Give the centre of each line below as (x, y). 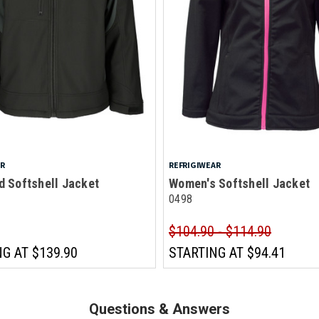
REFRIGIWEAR (195, 164)
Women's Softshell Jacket (239, 183)
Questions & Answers (159, 309)
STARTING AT (206, 252)
